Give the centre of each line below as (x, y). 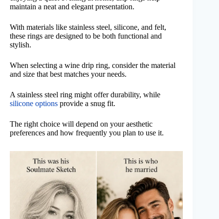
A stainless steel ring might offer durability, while (85, 95)
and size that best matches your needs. (68, 74)
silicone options (34, 104)
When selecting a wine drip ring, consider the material (93, 66)
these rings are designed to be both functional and (86, 36)
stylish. (21, 45)
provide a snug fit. (87, 104)
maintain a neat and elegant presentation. (72, 7)
